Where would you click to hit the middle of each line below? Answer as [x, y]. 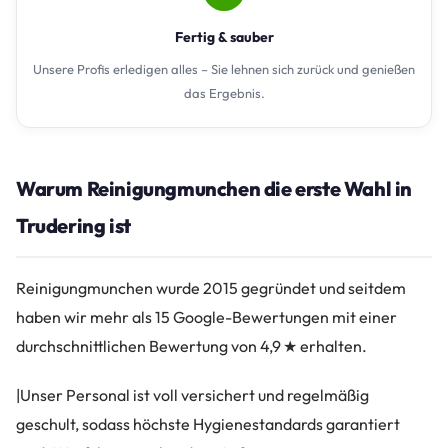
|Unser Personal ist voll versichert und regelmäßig [192, 394]
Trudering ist [73, 226]
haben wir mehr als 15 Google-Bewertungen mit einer [206, 317]
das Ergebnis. [224, 93]
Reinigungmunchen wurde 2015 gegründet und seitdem [211, 288]
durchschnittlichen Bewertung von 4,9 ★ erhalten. [191, 346]
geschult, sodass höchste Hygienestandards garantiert [208, 423]
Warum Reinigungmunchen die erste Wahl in [214, 189]
